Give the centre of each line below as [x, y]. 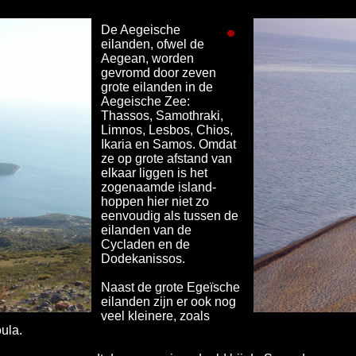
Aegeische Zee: [145, 101]
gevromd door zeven [159, 73]
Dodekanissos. [143, 259]
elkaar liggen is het [154, 173]
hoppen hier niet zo [155, 201]
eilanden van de [146, 230]
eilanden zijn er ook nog [168, 302]
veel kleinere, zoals [155, 316]
